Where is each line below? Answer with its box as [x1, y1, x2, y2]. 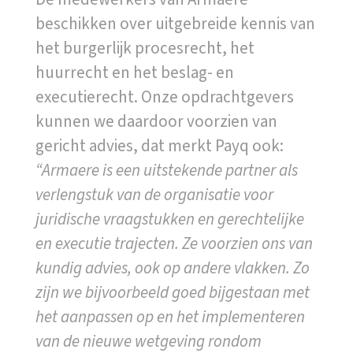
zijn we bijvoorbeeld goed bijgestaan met [35, 280, 310, 304]
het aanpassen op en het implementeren [35, 304, 305, 329]
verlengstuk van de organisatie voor [35, 182, 273, 206]
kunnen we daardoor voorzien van [35, 109, 277, 133]
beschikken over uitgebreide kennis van [35, 11, 315, 35]
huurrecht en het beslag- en [35, 60, 234, 84]
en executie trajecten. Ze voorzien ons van [35, 231, 313, 255]
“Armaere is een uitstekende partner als [35, 158, 298, 182]
